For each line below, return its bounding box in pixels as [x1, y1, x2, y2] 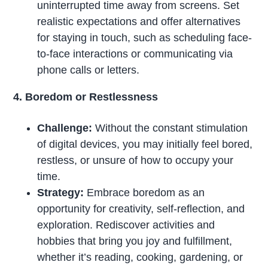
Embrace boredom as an [84, 187, 205, 199]
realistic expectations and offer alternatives [37, 16, 241, 28]
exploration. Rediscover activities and [37, 219, 215, 232]
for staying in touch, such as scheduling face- [37, 32, 252, 44]
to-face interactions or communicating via [37, 48, 233, 60]
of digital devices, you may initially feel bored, [37, 138, 253, 151]
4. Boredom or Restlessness [13, 91, 159, 103]
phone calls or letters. [37, 64, 140, 77]
